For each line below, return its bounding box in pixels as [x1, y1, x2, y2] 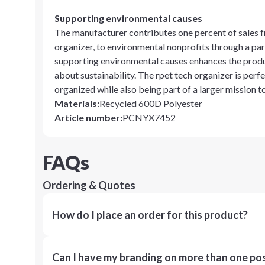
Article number [54, 112, 120, 123]
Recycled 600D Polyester [99, 98, 202, 109]
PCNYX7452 [122, 112, 176, 123]
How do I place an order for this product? [52, 208, 248, 221]
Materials [54, 98, 97, 109]
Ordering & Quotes [43, 179, 135, 192]
